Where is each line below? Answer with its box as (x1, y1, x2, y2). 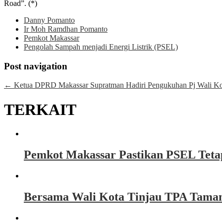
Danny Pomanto (24, 16, 75, 24)
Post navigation (4, 60, 67, 71)
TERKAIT (4, 100, 76, 118)
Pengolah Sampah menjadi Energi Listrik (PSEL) (24, 43, 178, 51)
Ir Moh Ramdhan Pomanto (24, 25, 108, 33)
